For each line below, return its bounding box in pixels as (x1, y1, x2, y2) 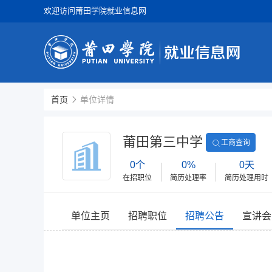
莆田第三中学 (123, 134, 203, 149)
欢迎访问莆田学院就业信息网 (44, 6, 146, 15)
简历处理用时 (225, 174, 268, 182)
